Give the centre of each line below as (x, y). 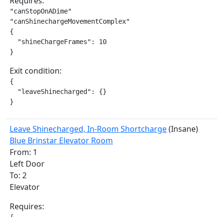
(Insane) (182, 129)
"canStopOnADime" (41, 11)
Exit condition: (36, 71)
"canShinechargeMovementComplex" (70, 21)
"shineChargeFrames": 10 (58, 42)
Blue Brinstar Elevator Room (61, 140)
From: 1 (23, 152)
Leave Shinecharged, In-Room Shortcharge (88, 129)
